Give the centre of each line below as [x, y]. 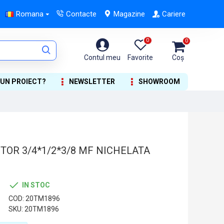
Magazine [129, 14]
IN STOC [36, 185]
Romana [30, 14]
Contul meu [102, 57]
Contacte [81, 14]
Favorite [140, 57]
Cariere [174, 14]
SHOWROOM [159, 81]
